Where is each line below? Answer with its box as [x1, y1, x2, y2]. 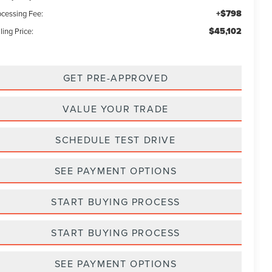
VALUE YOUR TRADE [63, 101, 169, 115]
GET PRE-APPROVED [63, 70, 169, 84]
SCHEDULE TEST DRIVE [55, 132, 176, 146]
